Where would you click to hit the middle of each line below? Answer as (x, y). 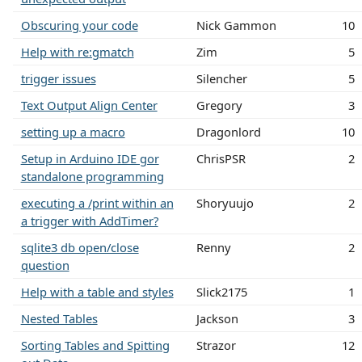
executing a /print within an (97, 202)
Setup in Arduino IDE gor (90, 158)
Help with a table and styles (97, 291)
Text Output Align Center (89, 105)
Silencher (221, 78)
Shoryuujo (225, 202)
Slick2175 (221, 291)
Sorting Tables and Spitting (95, 345)
